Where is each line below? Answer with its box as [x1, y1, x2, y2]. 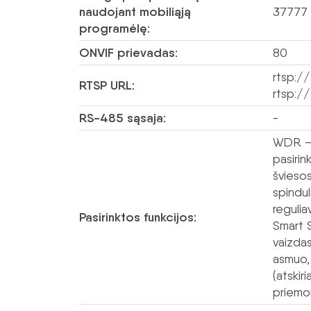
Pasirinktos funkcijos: [79, 210, 196, 225]
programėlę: [79, 21, 150, 36]
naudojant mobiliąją [79, 4, 191, 19]
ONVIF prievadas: [79, 45, 178, 60]
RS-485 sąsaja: [79, 110, 166, 126]
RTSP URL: [79, 78, 135, 93]
